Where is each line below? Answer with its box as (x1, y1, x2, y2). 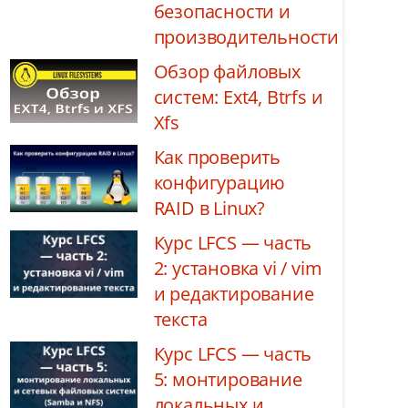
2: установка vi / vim (153, 256, 322, 280)
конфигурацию (153, 170, 286, 195)
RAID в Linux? (153, 196, 265, 220)
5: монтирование (153, 367, 302, 392)
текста (153, 307, 208, 331)
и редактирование (153, 281, 314, 306)
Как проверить (153, 145, 280, 169)
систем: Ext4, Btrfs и (153, 85, 323, 109)
